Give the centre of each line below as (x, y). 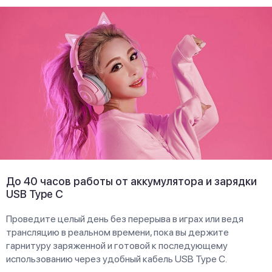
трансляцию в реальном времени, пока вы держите (117, 232)
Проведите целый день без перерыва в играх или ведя (125, 219)
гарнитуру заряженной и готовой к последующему (117, 245)
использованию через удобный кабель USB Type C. (117, 259)
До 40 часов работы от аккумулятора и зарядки (131, 181)
